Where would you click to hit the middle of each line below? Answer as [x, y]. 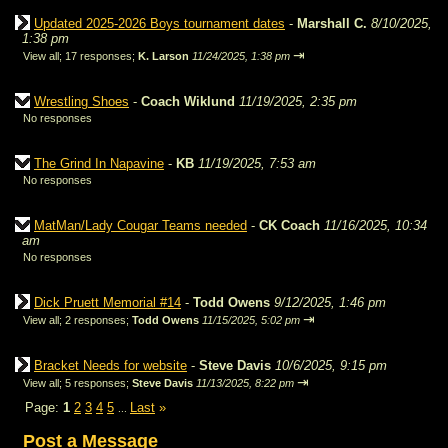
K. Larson [163, 56]
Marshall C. [334, 23]
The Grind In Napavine [99, 163]
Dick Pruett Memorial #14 [107, 302]
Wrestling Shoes [81, 101]
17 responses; [101, 56]
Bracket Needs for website [110, 365]
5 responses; [98, 383]
